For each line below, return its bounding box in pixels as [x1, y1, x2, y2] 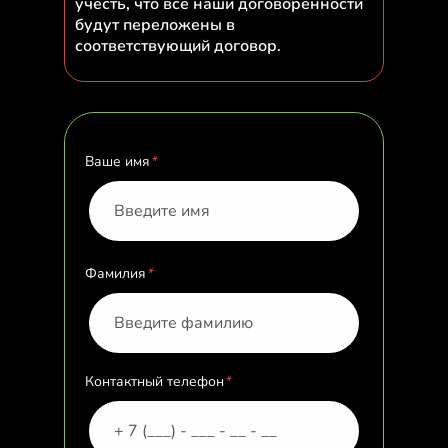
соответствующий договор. [75, 35, 281, 57]
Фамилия [85, 264, 146, 283]
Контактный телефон [85, 372, 224, 391]
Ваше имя [85, 152, 150, 171]
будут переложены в [75, 14, 235, 36]
